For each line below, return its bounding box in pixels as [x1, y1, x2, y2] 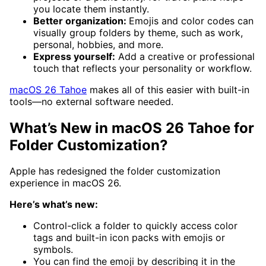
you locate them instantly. [33, 2, 149, 15]
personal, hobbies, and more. [33, 38, 163, 50]
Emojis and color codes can [129, 14, 254, 27]
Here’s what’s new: [9, 198, 98, 211]
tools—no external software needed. [9, 95, 173, 107]
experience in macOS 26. [9, 177, 121, 189]
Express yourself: [33, 50, 115, 62]
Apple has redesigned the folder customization [9, 165, 220, 178]
